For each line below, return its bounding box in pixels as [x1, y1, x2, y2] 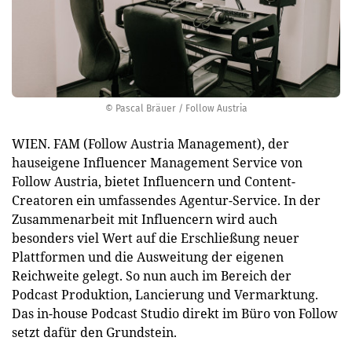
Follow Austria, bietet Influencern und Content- [12, 173, 295, 190]
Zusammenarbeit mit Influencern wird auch [12, 211, 277, 228]
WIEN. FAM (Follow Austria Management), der [12, 135, 289, 152]
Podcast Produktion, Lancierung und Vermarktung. [12, 286, 318, 303]
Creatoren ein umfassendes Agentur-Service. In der [12, 192, 321, 209]
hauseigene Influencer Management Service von [12, 154, 302, 171]
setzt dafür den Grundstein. [12, 324, 177, 341]
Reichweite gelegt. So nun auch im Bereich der [12, 267, 291, 284]
